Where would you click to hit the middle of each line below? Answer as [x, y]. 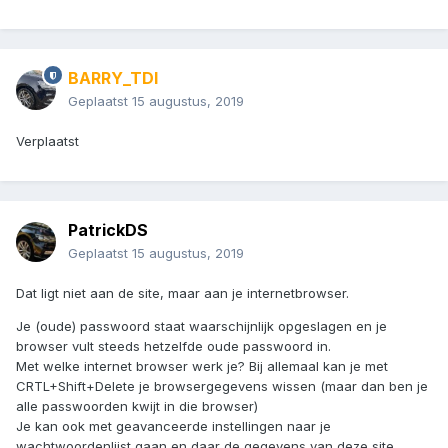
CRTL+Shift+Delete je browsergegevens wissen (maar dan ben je [222, 386]
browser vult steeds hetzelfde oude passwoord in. [173, 346]
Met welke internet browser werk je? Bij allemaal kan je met [202, 366]
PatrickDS [108, 230]
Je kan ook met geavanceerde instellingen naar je [173, 426]
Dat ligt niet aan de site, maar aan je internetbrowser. [182, 293]
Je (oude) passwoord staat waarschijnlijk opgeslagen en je [201, 326]
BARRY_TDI [113, 78]
